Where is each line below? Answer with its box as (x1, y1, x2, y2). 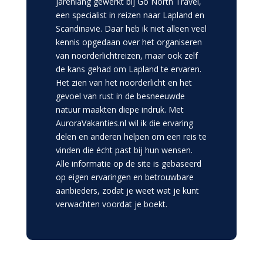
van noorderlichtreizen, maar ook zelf (55, 50, 198, 62)
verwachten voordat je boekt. (55, 198, 167, 210)
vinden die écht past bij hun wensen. (55, 144, 193, 156)
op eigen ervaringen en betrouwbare (55, 171, 194, 183)
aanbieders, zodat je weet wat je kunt (55, 185, 199, 197)
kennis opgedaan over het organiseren (55, 36, 202, 48)
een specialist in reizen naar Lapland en (55, 9, 204, 21)
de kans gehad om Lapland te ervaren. (55, 63, 201, 75)
